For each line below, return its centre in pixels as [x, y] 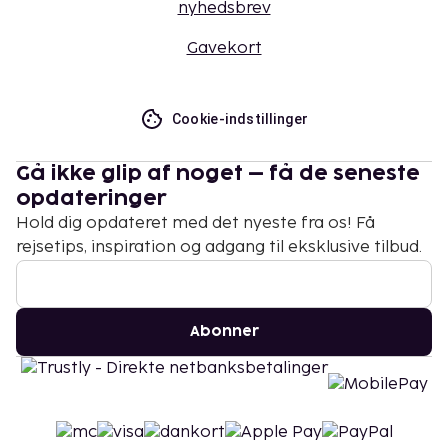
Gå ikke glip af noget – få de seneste [218, 173]
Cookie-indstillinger [240, 118]
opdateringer [91, 198]
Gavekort [224, 48]
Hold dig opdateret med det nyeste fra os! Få [195, 223]
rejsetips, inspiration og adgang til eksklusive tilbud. [219, 247]
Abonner [224, 331]
